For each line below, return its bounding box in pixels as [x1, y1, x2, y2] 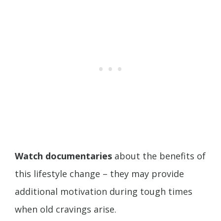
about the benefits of [114, 150, 206, 162]
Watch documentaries [15, 150, 114, 162]
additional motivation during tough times [15, 185, 192, 198]
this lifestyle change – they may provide [15, 168, 184, 180]
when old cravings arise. [15, 203, 116, 216]
